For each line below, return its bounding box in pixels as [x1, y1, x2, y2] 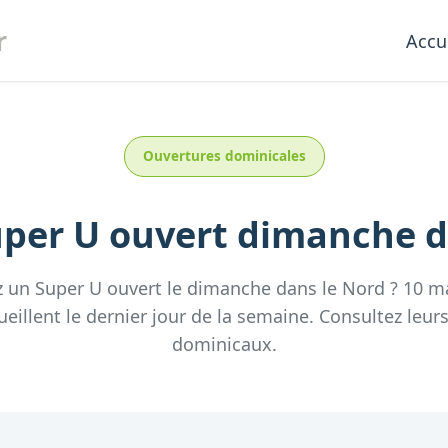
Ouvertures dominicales [142, 147, 306, 165]
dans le [276, 276, 342, 300]
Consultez [314, 304, 407, 328]
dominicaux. [171, 332, 277, 356]
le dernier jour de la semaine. [61, 304, 314, 328]
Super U [35, 276, 102, 300]
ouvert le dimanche [102, 276, 276, 300]
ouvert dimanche [100, 210, 425, 259]
